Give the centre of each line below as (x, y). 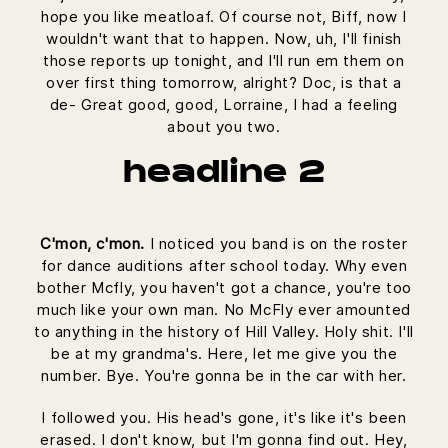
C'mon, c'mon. (93, 243)
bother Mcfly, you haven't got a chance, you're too (223, 287)
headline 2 (224, 174)
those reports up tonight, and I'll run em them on (224, 60)
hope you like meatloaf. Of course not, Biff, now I (223, 16)
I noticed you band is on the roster (276, 243)
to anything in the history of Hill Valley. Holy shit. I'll (224, 331)
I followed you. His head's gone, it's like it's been (224, 417)
